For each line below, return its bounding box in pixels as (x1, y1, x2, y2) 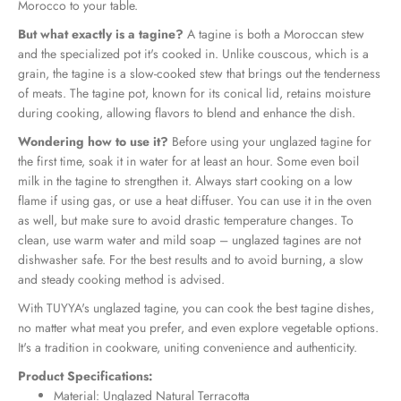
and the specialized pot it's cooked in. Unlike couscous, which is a (18, 45, 369, 63)
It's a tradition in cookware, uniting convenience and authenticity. (18, 338, 357, 356)
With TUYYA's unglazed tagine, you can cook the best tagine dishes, (18, 299, 374, 317)
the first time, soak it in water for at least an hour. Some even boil (18, 152, 359, 170)
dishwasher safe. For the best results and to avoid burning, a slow (18, 251, 363, 269)
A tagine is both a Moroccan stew (183, 25, 364, 43)
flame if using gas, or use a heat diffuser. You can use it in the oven (18, 192, 371, 209)
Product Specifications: (18, 367, 153, 385)
